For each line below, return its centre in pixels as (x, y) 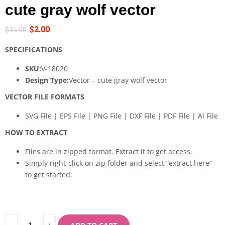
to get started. (49, 174)
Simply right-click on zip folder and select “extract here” (119, 163)
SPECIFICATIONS (34, 49)
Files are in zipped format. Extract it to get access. (109, 151)
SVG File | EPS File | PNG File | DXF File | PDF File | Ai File (122, 116)
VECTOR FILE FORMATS (45, 96)
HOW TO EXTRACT (36, 132)
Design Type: (47, 80)
